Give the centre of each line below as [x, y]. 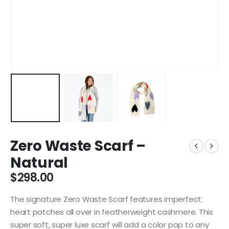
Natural [39, 163]
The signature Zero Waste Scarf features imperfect [106, 199]
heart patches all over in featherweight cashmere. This [112, 212]
